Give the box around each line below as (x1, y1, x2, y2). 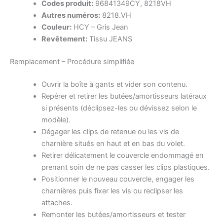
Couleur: (41, 23, 72, 32)
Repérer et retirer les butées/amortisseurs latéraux (41, 91, 207, 101)
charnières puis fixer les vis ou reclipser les (41, 186, 183, 195)
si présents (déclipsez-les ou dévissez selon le (41, 103, 197, 112)
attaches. (41, 198, 73, 207)
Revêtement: (41, 35, 87, 44)
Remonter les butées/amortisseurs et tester (41, 210, 185, 219)
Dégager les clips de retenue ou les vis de (41, 127, 179, 136)
